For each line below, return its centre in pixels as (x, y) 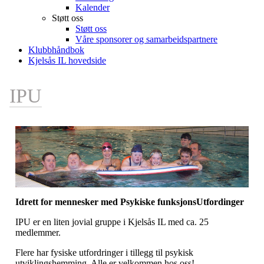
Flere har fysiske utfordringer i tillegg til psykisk (104, 253)
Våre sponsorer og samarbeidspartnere (146, 39)
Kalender (93, 7)
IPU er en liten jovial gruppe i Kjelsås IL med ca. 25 (112, 222)
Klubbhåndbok (56, 50)
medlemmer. (39, 233)
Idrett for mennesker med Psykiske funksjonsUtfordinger (131, 202)
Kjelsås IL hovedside (67, 60)
